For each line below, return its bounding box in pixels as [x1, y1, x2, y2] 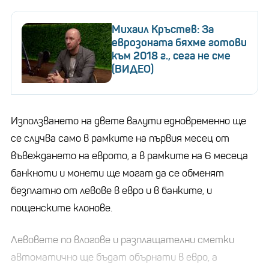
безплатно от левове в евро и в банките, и [11, 184, 212, 197]
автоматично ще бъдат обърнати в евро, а [11, 250, 217, 264]
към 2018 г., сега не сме [112, 49, 231, 62]
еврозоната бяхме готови [112, 35, 247, 49]
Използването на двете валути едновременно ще [11, 114, 246, 127]
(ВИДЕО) [112, 62, 154, 76]
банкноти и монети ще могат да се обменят [11, 166, 224, 180]
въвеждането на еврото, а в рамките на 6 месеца [11, 149, 248, 162]
